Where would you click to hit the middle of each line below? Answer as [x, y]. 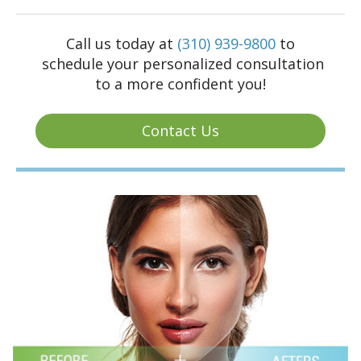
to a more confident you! [180, 84]
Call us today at [122, 44]
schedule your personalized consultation [180, 64]
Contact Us [180, 131]
